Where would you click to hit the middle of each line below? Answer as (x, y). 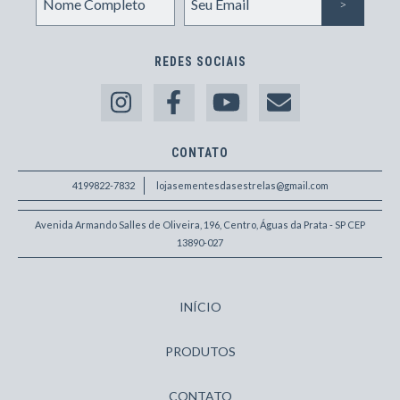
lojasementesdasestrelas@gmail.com (242, 186)
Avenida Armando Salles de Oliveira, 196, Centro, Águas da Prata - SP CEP (200, 225)
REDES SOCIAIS (200, 61)
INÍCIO (200, 307)
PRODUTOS (200, 352)
